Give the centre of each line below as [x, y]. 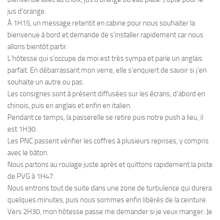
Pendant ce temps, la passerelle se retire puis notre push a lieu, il [105, 118]
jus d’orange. [27, 12]
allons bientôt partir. [38, 47]
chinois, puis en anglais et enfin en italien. [69, 106]
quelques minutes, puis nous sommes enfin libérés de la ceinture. [107, 200]
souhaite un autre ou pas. [46, 82]
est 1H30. [22, 129]
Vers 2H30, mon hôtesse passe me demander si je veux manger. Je [110, 212]
